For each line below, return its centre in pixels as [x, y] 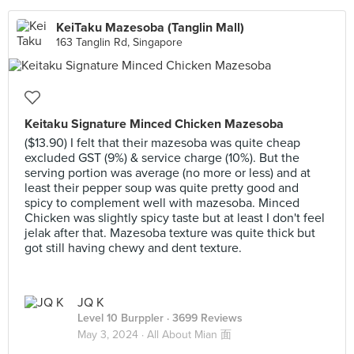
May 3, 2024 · [112, 335]
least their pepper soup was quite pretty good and [162, 188]
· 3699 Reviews [203, 318]
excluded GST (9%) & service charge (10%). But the [162, 158]
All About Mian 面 [189, 335]
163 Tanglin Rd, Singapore [119, 42]
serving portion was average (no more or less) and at [168, 173]
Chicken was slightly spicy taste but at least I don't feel [175, 218]
